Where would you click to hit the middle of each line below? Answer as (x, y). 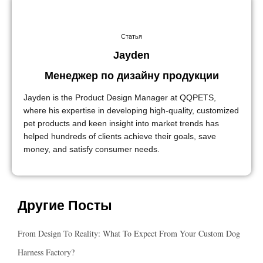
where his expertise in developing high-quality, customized (131, 110)
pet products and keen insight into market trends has (121, 123)
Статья (131, 37)
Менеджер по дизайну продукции (131, 75)
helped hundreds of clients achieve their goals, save (120, 136)
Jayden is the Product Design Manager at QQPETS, (120, 97)
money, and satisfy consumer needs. (92, 149)
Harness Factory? (46, 252)
